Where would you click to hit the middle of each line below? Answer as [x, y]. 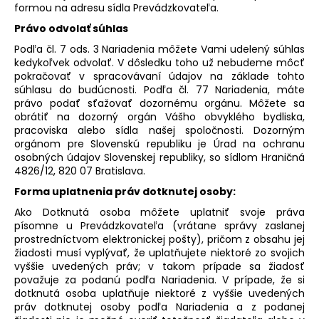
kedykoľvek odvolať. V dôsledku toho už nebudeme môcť [159, 62]
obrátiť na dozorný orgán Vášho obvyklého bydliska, [159, 116]
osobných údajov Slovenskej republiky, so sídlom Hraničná [159, 157]
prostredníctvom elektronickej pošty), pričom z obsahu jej [159, 239]
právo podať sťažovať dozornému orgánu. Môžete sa [159, 103]
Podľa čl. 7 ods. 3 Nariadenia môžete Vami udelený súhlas [159, 49]
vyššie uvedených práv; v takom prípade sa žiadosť [159, 266]
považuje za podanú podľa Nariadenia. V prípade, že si [159, 279]
